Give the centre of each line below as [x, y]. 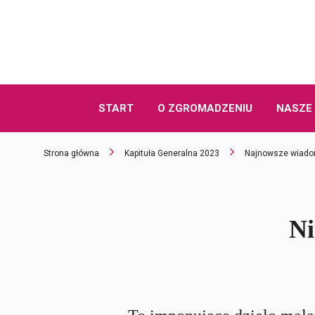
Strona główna [71, 153]
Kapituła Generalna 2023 [172, 153]
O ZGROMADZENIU [205, 108]
